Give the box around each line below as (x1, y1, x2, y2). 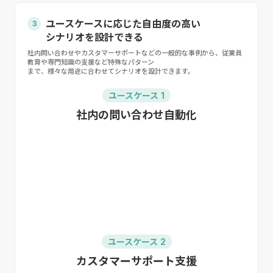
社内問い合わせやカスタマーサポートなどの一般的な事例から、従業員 (27, 48, 242, 57)
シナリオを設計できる (46, 30, 143, 43)
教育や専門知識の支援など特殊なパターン (27, 57, 154, 66)
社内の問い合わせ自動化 (76, 108, 197, 121)
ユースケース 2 (107, 236, 166, 247)
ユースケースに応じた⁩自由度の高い (46, 17, 200, 30)
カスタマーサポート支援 (76, 254, 197, 268)
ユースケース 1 (108, 90, 165, 101)
